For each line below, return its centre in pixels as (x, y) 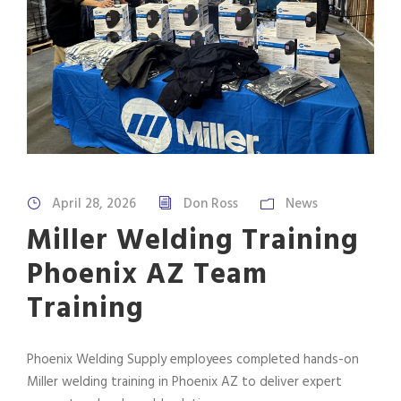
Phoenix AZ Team (147, 275)
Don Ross (211, 204)
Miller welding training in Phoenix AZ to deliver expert (184, 382)
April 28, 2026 (94, 204)
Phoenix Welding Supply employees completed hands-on (193, 359)
